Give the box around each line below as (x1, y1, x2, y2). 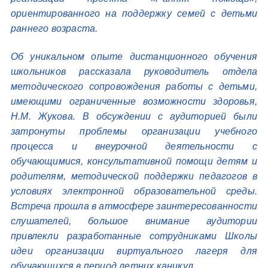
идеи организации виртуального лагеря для (11, 246, 257, 256)
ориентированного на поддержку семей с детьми (11, 8, 257, 19)
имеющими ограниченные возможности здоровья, (11, 96, 257, 106)
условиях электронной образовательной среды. (11, 186, 257, 196)
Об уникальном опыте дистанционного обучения (11, 51, 257, 62)
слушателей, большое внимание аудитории (11, 216, 257, 226)
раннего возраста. (11, 23, 98, 33)
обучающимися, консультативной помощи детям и (11, 156, 257, 166)
